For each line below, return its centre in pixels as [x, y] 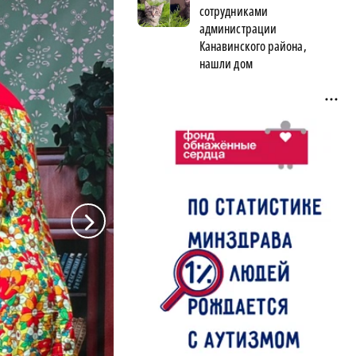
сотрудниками [234, 11]
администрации [238, 28]
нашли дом [226, 63]
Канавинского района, [253, 46]
